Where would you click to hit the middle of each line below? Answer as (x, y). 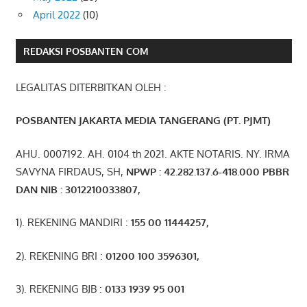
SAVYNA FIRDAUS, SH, (71, 171)
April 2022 (57, 14)
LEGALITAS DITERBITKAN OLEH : (91, 87)
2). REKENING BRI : (59, 256)
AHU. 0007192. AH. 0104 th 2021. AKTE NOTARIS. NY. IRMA (152, 153)
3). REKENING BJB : (59, 289)
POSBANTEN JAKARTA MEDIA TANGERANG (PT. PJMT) (143, 121)
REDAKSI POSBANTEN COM (86, 51)
